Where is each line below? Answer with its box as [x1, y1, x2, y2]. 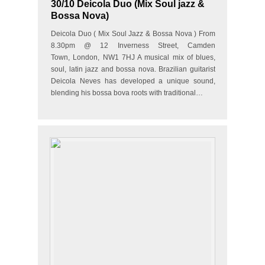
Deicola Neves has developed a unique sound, [51, 77, 215, 85]
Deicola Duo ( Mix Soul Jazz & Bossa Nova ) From [51, 30, 215, 38]
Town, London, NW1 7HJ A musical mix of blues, [51, 53, 215, 62]
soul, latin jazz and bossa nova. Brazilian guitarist [51, 65, 215, 73]
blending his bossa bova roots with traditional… [51, 89, 203, 97]
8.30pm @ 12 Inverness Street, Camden [51, 41, 215, 50]
